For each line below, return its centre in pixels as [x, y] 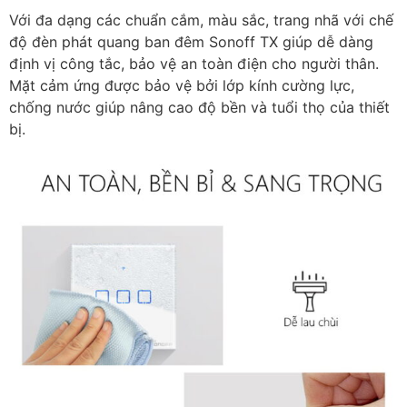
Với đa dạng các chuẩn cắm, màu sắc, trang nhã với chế [201, 20]
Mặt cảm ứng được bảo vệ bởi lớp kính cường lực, [182, 86]
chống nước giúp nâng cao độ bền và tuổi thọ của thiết [199, 108]
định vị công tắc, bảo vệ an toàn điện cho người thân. [194, 64]
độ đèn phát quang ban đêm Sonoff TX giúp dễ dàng [191, 42]
